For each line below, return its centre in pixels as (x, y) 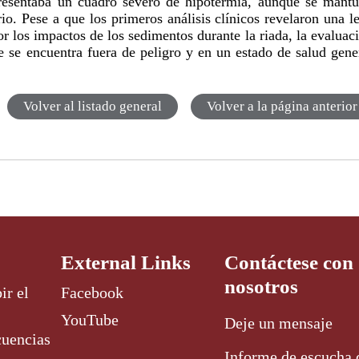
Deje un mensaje (279, 323)
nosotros (262, 287)
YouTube (90, 320)
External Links (126, 263)
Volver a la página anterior (282, 107)
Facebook (93, 293)
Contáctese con (289, 263)
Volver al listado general (92, 107)
